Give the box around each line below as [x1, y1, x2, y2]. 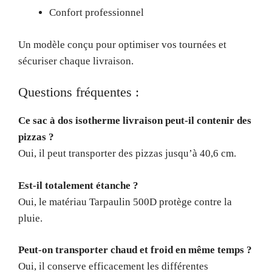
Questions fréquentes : [18, 84, 139, 100]
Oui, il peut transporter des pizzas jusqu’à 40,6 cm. [18, 148, 236, 159]
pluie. [18, 212, 42, 224]
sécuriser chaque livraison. [18, 55, 134, 67]
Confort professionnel [49, 7, 144, 18]
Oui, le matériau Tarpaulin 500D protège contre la [18, 195, 232, 208]
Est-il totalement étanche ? [18, 179, 138, 191]
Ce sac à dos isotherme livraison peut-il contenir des [18, 115, 251, 126]
